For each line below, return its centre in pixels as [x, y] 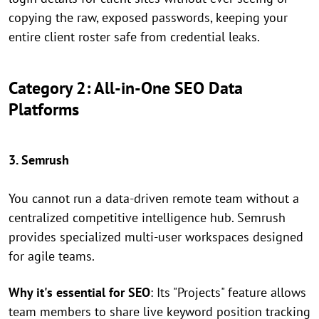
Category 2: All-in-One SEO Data [126, 88]
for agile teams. [52, 256]
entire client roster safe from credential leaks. [134, 37]
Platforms [44, 110]
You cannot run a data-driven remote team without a [154, 199]
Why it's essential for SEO [79, 293]
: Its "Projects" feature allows [228, 293]
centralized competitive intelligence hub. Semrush [147, 218]
